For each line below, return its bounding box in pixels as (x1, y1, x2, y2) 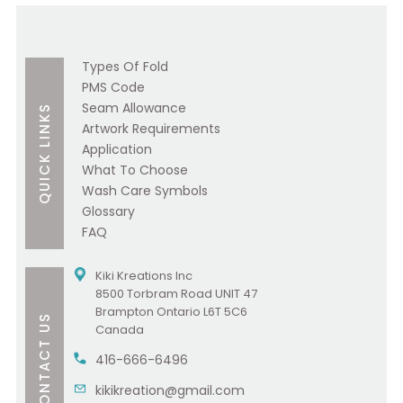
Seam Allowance (82, 99, 186, 117)
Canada (95, 321, 144, 338)
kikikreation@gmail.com (95, 381, 245, 399)
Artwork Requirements (82, 120, 220, 138)
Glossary (82, 202, 135, 220)
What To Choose (82, 161, 188, 179)
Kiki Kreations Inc (95, 267, 193, 284)
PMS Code (82, 78, 145, 96)
